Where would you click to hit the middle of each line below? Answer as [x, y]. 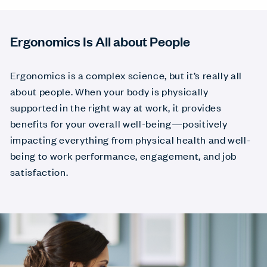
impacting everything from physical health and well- [130, 139]
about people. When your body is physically [109, 91]
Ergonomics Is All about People [100, 41]
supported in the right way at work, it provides [116, 107]
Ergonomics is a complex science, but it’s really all [126, 75]
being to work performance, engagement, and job [123, 156]
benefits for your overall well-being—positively [119, 123]
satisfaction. [39, 172]
